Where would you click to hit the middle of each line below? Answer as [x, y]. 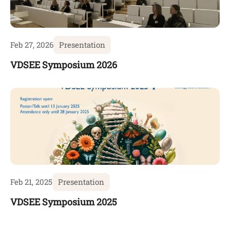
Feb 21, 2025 [31, 182]
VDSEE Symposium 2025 [64, 202]
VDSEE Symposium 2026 [64, 65]
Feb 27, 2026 [32, 45]
